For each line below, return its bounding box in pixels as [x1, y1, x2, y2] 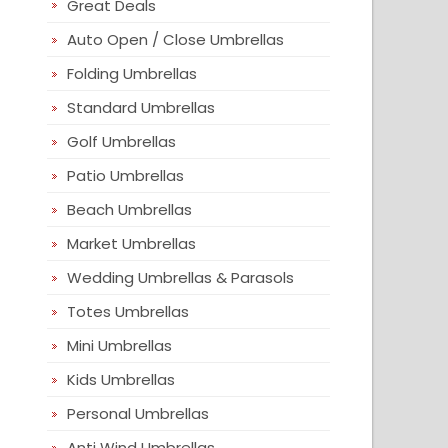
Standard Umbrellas [67, 97, 216, 118]
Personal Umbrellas [67, 403, 210, 424]
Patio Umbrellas [67, 165, 185, 186]
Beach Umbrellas [67, 199, 193, 220]
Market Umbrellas [67, 233, 197, 254]
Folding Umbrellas [67, 63, 198, 84]
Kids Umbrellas [67, 369, 176, 390]
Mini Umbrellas [67, 335, 173, 356]
